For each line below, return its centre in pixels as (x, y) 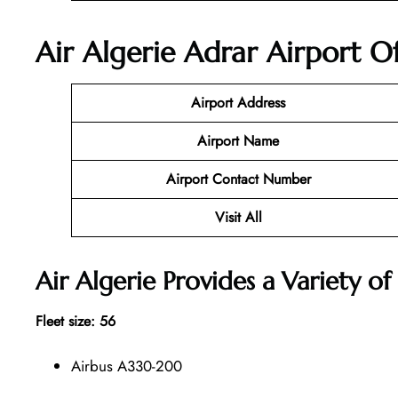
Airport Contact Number (238, 179)
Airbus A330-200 (127, 366)
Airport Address (238, 102)
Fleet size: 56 (76, 322)
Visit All (238, 217)
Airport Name (238, 140)
